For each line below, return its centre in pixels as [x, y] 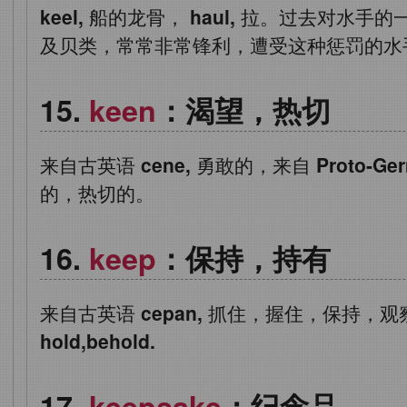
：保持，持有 [243, 258]
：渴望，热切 [243, 110]
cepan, [172, 313]
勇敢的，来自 [253, 165]
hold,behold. [98, 341]
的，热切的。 [97, 193]
